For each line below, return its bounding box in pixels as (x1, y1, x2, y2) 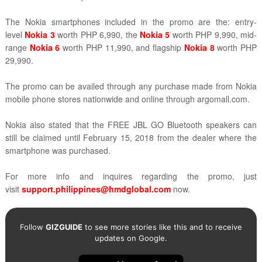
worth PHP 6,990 (57, 29, 121, 41)
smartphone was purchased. (5, 144, 111, 157)
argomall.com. (196, 93, 250, 105)
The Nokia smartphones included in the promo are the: (5, 16, 236, 28)
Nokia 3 (25, 29, 55, 41)
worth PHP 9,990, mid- (170, 29, 257, 41)
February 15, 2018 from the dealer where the (83, 132, 257, 144)
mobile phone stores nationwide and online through (5, 93, 197, 105)
